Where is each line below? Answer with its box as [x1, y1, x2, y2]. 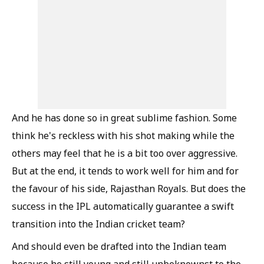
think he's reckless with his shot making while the [12, 129, 235, 142]
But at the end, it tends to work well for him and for [12, 164, 239, 177]
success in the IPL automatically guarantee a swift [12, 200, 234, 213]
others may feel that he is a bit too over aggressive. [12, 147, 237, 160]
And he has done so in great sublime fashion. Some [12, 111, 237, 124]
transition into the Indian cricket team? [12, 217, 185, 230]
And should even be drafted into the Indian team [12, 240, 226, 253]
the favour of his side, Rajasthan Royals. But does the [12, 182, 246, 195]
